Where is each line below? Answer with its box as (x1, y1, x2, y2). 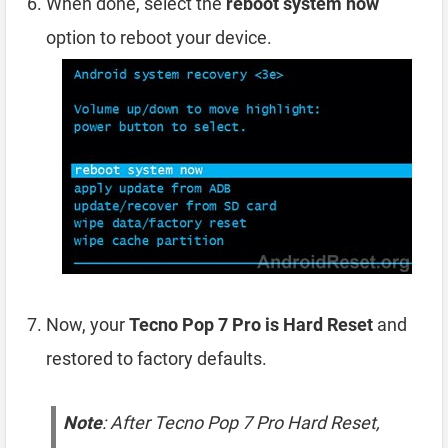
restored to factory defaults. (46, 348, 267, 369)
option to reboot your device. (46, 27, 272, 48)
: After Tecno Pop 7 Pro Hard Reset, (102, 412, 380, 433)
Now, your (46, 314, 129, 335)
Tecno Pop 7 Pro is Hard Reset (129, 314, 373, 335)
